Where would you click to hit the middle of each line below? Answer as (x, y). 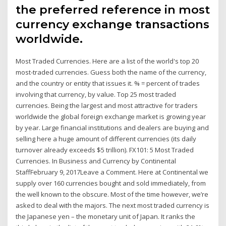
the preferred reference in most (113, 9)
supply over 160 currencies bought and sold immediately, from (111, 183)
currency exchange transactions (113, 24)
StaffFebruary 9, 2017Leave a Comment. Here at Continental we (112, 172)
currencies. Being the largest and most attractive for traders (107, 105)
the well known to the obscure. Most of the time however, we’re (112, 194)
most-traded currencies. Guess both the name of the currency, (111, 72)
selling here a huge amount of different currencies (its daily (106, 138)
